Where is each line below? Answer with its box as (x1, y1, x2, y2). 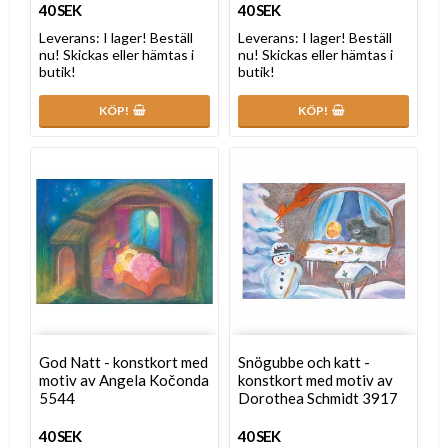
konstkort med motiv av (238, 370, 393, 389)
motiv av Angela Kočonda (39, 370, 209, 389)
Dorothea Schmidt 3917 (238, 388, 398, 407)
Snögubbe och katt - (238, 352, 370, 371)
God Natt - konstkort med (39, 352, 208, 371)
